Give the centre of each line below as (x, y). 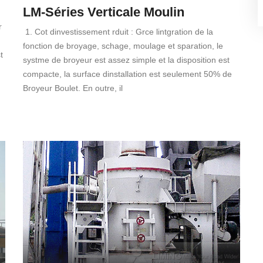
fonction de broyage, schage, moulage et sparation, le (123, 46)
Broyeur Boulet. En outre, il (73, 88)
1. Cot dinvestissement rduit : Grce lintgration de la (119, 32)
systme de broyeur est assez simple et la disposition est (126, 60)
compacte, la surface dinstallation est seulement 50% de (127, 74)
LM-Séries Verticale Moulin (104, 12)
